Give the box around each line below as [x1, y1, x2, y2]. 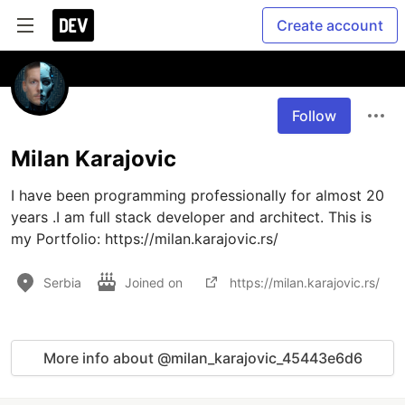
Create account [277, 16, 383, 34]
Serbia [43, 274, 81, 290]
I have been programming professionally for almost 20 [11, 186, 384, 204]
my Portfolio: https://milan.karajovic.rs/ [11, 230, 278, 248]
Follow [292, 107, 336, 125]
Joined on [125, 274, 186, 290]
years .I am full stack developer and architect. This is [11, 208, 372, 226]
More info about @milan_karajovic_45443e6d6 [42, 349, 363, 367]
